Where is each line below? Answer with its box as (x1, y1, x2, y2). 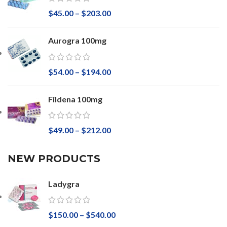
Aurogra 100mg (48, 35, 106, 46)
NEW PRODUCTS (8, 152, 100, 165)
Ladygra (48, 178, 80, 188)
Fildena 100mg (48, 94, 102, 104)
